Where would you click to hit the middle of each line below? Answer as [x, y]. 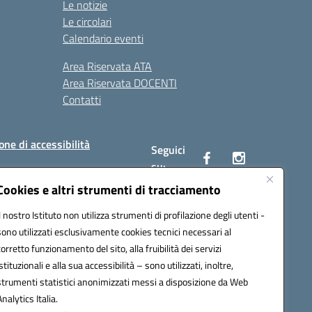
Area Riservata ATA [107, 66]
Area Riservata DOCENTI [120, 83]
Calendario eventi [103, 38]
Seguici [169, 150]
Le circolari [87, 22]
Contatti [82, 100]
